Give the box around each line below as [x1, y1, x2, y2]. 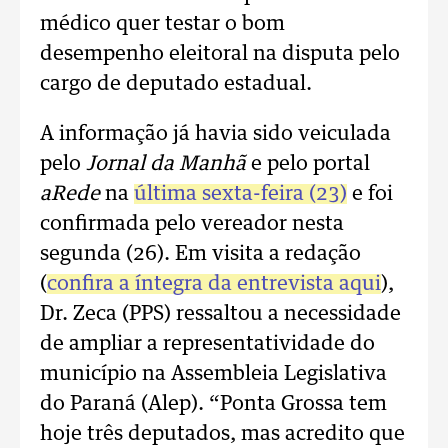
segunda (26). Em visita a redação [40, 244, 361, 264]
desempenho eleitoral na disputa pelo [40, 44, 400, 64]
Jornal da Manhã [86, 154, 246, 174]
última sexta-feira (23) [134, 184, 347, 204]
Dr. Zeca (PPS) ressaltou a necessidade [40, 304, 401, 324]
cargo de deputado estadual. [40, 74, 312, 94]
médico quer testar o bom [40, 14, 285, 34]
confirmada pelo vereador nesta [40, 214, 344, 234]
